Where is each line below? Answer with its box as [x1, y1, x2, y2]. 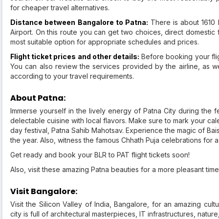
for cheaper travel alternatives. [10, 3, 109, 12]
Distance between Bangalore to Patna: [10, 18, 151, 27]
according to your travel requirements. [10, 72, 134, 81]
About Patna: [10, 92, 66, 104]
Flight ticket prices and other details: [10, 52, 139, 61]
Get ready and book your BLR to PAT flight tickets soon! [10, 151, 190, 159]
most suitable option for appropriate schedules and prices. [10, 38, 199, 46]
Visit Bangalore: [10, 186, 77, 197]
